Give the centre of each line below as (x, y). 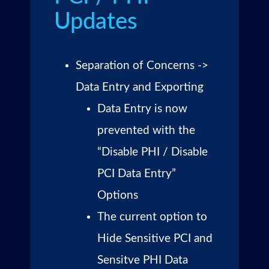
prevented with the (146, 130)
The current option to (152, 217)
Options (118, 195)
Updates (95, 21)
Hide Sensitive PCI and (155, 238)
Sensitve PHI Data (143, 260)
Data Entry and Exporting (140, 87)
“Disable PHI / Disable (153, 152)
